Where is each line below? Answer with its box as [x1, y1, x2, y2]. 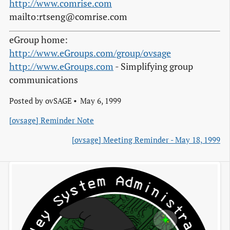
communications [9, 74, 78, 86]
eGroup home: [9, 34, 68, 46]
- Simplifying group [113, 61, 193, 73]
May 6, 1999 [80, 95, 121, 106]
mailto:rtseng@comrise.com [9, 10, 127, 23]
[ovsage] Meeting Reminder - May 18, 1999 [72, 135, 220, 145]
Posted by [9, 95, 45, 106]
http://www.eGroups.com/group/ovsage [9, 47, 171, 60]
